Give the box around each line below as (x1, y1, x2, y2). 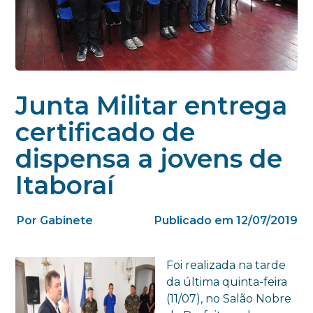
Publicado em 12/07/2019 (154, 213, 298, 227)
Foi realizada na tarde (166, 258, 286, 272)
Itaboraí (15, 169, 115, 201)
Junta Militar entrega (15, 89, 288, 121)
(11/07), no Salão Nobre (166, 291, 292, 305)
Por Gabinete (17, 213, 94, 227)
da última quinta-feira (166, 275, 288, 289)
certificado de (15, 116, 196, 147)
